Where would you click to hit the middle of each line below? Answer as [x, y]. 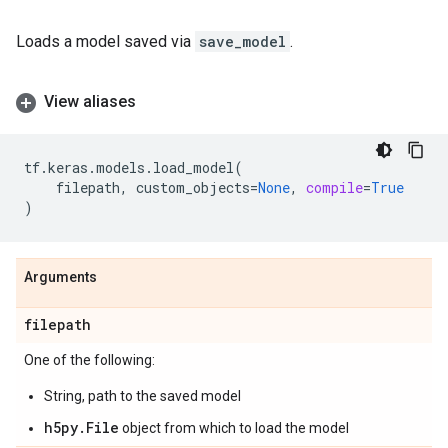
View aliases [90, 101]
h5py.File [81, 427]
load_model [193, 167]
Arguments [60, 277]
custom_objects [193, 187]
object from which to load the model [234, 428]
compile [334, 187]
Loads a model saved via [105, 41]
